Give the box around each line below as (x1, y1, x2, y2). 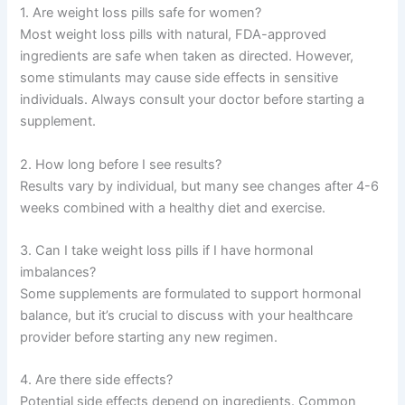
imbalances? (20, 264, 97, 281)
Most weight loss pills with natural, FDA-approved (20, 26, 327, 43)
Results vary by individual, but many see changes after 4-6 (20, 177, 380, 194)
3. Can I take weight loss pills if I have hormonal (20, 242, 314, 259)
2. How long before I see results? (20, 155, 222, 173)
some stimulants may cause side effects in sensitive (20, 70, 339, 87)
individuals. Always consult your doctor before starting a (20, 91, 365, 108)
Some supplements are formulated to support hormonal (20, 286, 362, 303)
